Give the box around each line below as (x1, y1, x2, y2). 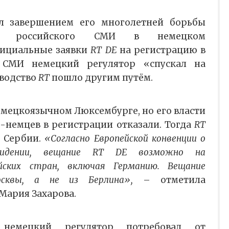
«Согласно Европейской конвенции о (44, 133, 205, 145)
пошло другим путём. (50, 72, 153, 84)
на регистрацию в (119, 44, 206, 56)
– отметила (133, 174, 205, 186)
